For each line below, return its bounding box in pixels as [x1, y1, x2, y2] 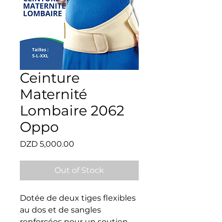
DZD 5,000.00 [20, 139, 74, 149]
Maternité [20, 85, 87, 103]
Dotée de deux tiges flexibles [20, 193, 136, 203]
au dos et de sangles [20, 205, 101, 215]
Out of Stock [55, 165, 104, 175]
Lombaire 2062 [20, 102, 124, 119]
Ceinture [20, 69, 80, 86]
